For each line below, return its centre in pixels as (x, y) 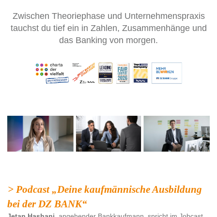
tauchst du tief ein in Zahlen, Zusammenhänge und (108, 28)
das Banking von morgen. (108, 40)
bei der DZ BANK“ (47, 204)
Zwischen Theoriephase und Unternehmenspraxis (108, 16)
